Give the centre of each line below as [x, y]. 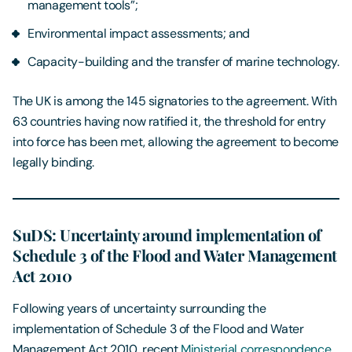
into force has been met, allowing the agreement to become [176, 142]
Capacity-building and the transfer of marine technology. [183, 62]
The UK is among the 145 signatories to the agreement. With [175, 101]
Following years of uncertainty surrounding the [139, 309]
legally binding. [53, 163]
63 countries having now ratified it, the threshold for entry [169, 122]
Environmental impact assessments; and [139, 34]
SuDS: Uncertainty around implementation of [167, 235]
